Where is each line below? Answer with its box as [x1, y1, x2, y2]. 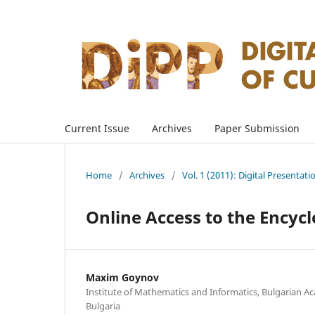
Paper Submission [214, 121, 300, 135]
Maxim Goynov [86, 270, 159, 284]
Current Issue [65, 121, 129, 135]
